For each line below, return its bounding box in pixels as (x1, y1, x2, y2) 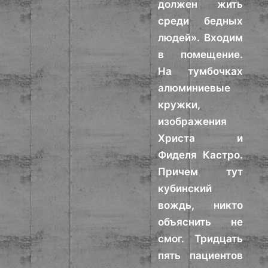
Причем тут (158, 166, 243, 178)
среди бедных (158, 15, 243, 27)
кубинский (158, 182, 212, 194)
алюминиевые (158, 82, 231, 94)
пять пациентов (158, 249, 243, 261)
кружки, (158, 99, 201, 111)
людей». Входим (158, 32, 243, 44)
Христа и (158, 132, 243, 144)
